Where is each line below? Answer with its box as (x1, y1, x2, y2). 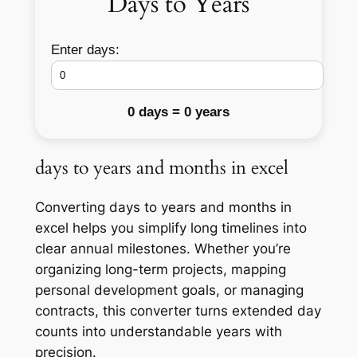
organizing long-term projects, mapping (34, 261, 286, 278)
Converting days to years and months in (34, 199, 292, 216)
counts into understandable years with (34, 324, 282, 340)
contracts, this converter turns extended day (34, 303, 321, 320)
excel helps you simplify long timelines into (34, 220, 307, 237)
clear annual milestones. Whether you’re (34, 241, 291, 257)
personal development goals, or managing (34, 282, 304, 299)
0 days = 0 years (127, 104, 229, 120)
